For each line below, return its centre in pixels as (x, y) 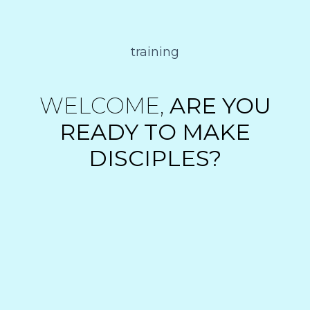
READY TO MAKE (155, 131)
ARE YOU (220, 105)
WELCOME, (104, 105)
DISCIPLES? (155, 158)
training (155, 52)
